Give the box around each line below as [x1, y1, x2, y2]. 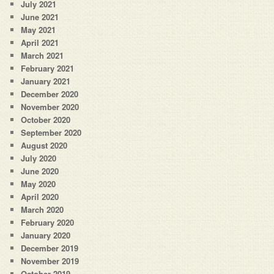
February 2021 [21, 62, 75, 74]
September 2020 [21, 126, 82, 138]
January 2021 [21, 75, 71, 87]
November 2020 [21, 100, 80, 113]
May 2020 [21, 177, 56, 190]
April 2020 [21, 190, 59, 202]
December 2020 [21, 87, 79, 100]
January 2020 [21, 229, 71, 241]
